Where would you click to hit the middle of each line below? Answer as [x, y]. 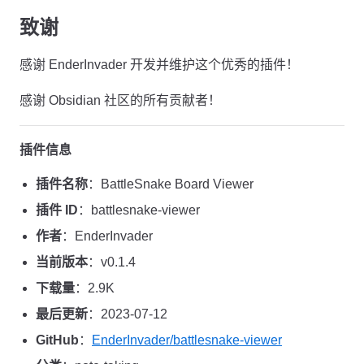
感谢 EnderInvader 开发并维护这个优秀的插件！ [159, 65]
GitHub [57, 340]
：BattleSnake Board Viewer [171, 184]
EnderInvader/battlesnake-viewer [187, 340]
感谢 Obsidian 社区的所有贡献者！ [120, 100]
